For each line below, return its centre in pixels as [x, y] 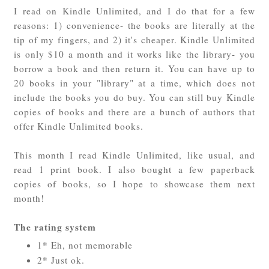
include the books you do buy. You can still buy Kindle [134, 98]
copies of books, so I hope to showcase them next [134, 184]
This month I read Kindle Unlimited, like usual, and [134, 155]
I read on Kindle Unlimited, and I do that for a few [134, 11]
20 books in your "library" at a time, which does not [134, 83]
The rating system [55, 227]
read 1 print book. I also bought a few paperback [134, 170]
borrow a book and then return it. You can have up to [134, 69]
